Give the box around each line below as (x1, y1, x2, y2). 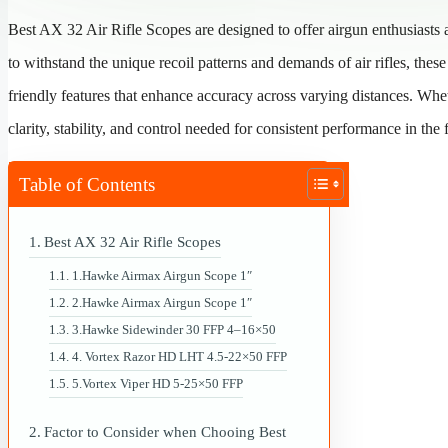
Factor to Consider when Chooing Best (43, 423, 286, 440)
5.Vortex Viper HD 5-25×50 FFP (71, 375, 243, 391)
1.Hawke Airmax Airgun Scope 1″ (71, 267, 252, 283)
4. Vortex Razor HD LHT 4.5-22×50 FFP (71, 348, 287, 364)
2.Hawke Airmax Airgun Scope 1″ (71, 294, 252, 310)
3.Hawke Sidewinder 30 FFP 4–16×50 (71, 321, 276, 337)
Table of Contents (19, 174, 155, 196)
